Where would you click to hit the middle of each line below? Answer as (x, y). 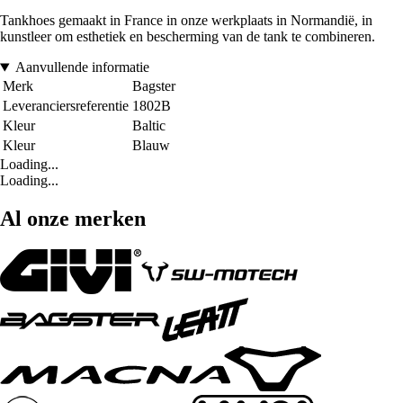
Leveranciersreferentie (66, 106)
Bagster (154, 86)
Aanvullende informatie (82, 67)
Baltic (149, 126)
